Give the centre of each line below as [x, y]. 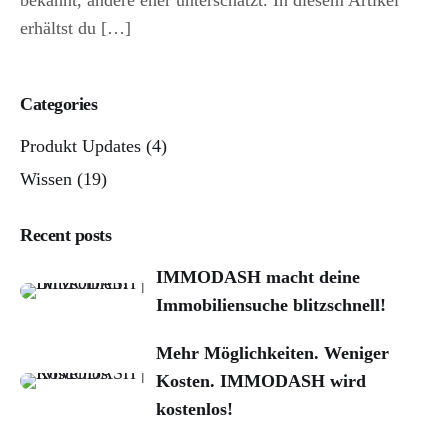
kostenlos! [194, 409]
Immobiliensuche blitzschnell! [271, 305]
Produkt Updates [80, 146]
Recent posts [66, 235]
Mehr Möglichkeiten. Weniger [272, 353]
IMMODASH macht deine [258, 277]
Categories [59, 104]
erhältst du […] [75, 28]
